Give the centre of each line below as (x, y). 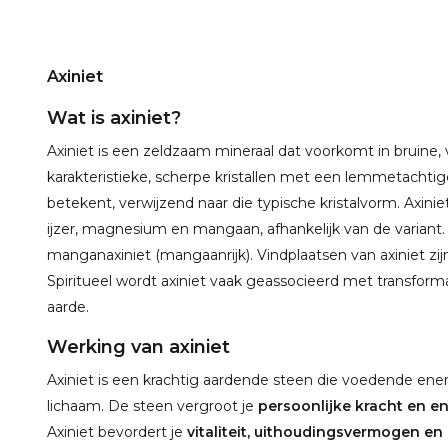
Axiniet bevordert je (117, 432)
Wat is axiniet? (114, 118)
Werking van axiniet (138, 347)
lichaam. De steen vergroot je (152, 406)
